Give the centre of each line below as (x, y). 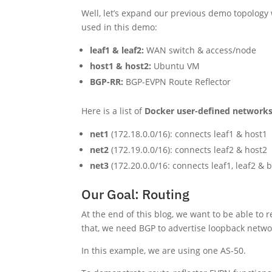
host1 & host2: (121, 66)
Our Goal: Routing (136, 194)
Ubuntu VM (176, 66)
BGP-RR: (107, 81)
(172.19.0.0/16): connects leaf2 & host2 (188, 149)
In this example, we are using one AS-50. (164, 250)
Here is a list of (112, 110)
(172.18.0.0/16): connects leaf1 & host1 (188, 134)
